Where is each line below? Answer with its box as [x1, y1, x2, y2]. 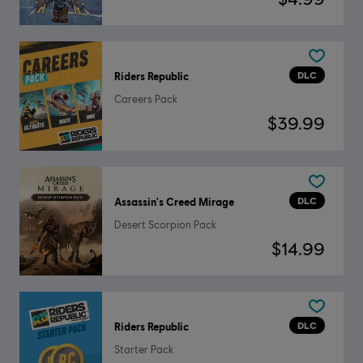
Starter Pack [113, 344, 173, 357]
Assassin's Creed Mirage [113, 194, 234, 208]
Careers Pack [113, 93, 177, 106]
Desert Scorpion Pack [113, 218, 216, 231]
